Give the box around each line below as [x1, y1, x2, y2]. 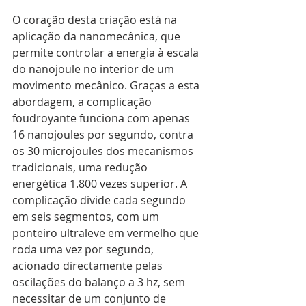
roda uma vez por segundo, [12, 242, 156, 258]
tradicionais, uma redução [12, 160, 150, 176]
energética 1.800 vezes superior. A [12, 176, 190, 192]
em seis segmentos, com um [12, 209, 162, 225]
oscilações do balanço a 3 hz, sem [12, 275, 188, 290]
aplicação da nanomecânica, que [12, 29, 183, 44]
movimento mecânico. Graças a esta [12, 78, 202, 94]
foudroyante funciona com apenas [12, 111, 193, 126]
